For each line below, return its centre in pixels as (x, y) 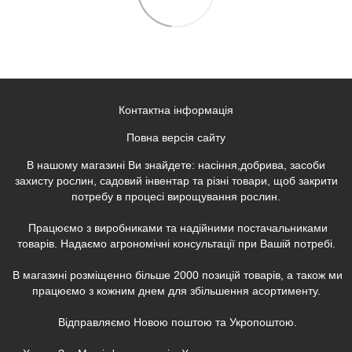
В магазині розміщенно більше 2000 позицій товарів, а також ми (176, 275)
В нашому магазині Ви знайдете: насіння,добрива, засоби (176, 165)
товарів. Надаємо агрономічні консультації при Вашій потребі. (176, 243)
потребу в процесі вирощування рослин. (176, 196)
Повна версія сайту (176, 137)
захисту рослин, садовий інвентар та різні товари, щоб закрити (176, 180)
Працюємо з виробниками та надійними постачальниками (176, 227)
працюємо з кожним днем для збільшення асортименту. (176, 290)
